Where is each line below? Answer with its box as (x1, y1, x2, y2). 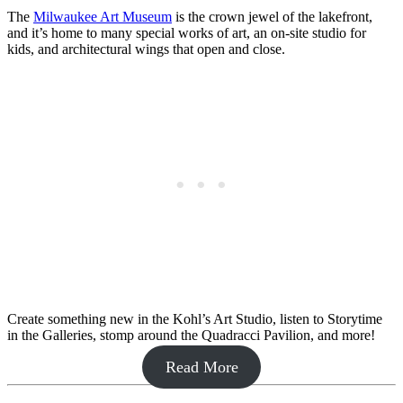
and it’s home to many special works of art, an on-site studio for (7, 25, 366, 41)
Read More (165, 358, 238, 377)
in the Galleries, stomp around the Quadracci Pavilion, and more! (7, 327, 375, 344)
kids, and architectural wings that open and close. (7, 41, 285, 58)
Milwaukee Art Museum (33, 9, 172, 25)
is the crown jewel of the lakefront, (172, 9, 372, 25)
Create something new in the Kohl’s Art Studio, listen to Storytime (7, 311, 382, 327)
